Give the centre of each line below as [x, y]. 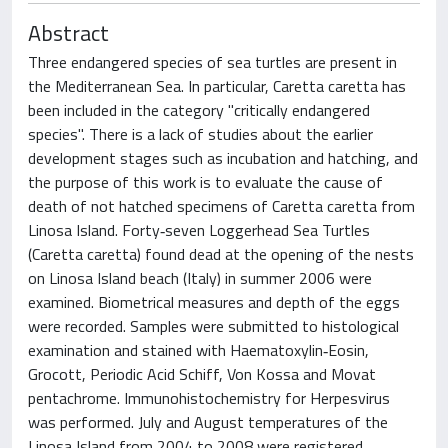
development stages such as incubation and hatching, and [223, 158]
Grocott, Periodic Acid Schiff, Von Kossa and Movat [202, 374]
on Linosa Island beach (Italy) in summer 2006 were [200, 278]
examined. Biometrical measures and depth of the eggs [214, 302]
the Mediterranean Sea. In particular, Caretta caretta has [217, 86]
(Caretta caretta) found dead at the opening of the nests [221, 254]
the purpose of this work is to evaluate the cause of [205, 182]
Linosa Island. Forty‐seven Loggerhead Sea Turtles [199, 230]
